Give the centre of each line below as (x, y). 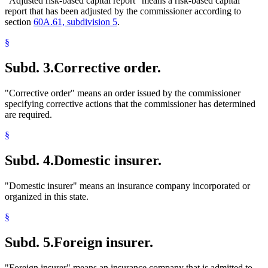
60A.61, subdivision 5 (75, 22)
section (19, 22)
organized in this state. (47, 196)
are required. (28, 115)
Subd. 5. (29, 242)
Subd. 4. (29, 160)
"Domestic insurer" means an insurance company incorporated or (127, 185)
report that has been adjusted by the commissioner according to (123, 11)
